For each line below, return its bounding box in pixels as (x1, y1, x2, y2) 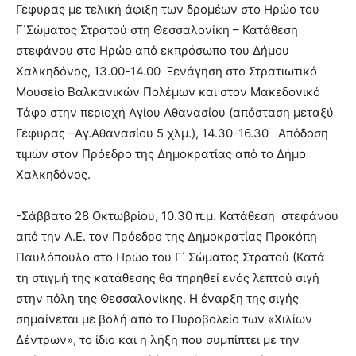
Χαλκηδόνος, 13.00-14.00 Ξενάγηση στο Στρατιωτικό (16, 63, 317, 79)
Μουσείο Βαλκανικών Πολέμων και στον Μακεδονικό (16, 83, 320, 99)
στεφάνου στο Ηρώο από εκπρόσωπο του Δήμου (16, 42, 289, 58)
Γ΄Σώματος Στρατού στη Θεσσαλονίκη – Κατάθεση (16, 21, 298, 37)
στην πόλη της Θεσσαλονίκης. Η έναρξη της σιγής (16, 290, 299, 306)
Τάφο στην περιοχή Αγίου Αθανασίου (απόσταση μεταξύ (16, 104, 334, 120)
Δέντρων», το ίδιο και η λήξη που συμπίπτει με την (16, 331, 300, 347)
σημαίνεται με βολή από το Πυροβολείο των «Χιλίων (16, 311, 312, 327)
